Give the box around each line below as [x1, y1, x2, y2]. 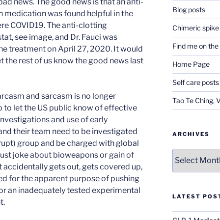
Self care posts [172, 78, 219, 86]
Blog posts [172, 5, 205, 14]
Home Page [172, 59, 210, 68]
